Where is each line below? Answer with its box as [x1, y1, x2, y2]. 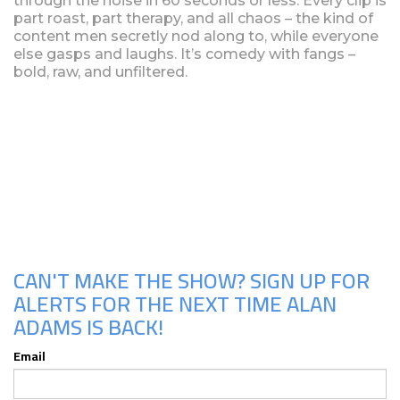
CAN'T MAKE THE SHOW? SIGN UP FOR [13, 260, 370, 301]
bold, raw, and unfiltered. [13, 62, 187, 80]
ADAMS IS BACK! [13, 306, 163, 347]
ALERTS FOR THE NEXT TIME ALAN [13, 283, 337, 324]
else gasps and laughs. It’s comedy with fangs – [13, 45, 355, 62]
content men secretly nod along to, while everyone [13, 27, 379, 45]
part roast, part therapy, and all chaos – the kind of [13, 9, 373, 27]
